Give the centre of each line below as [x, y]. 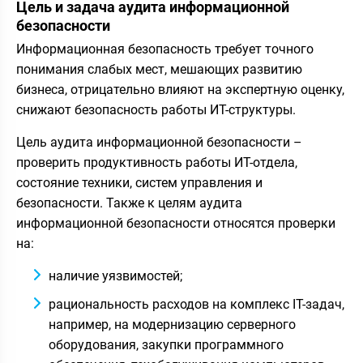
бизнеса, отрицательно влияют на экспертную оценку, [180, 89]
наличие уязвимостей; [115, 275]
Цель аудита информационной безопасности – [161, 142]
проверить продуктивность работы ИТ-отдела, [157, 162]
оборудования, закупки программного [166, 344]
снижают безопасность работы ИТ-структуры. [156, 109]
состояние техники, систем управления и [139, 182]
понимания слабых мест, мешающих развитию [159, 69]
